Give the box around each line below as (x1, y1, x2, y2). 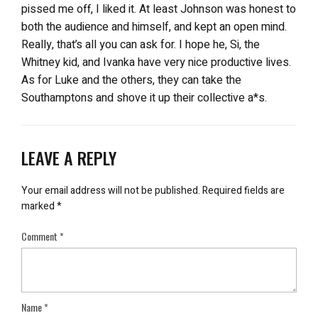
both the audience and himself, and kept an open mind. (21, 18, 287, 35)
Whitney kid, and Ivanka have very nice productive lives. (21, 54, 291, 71)
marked (21, 199, 57, 214)
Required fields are (202, 183, 285, 198)
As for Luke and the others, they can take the (21, 72, 241, 89)
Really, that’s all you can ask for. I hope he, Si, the (21, 36, 260, 53)
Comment (21, 229, 60, 243)
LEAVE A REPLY (21, 145, 116, 170)
